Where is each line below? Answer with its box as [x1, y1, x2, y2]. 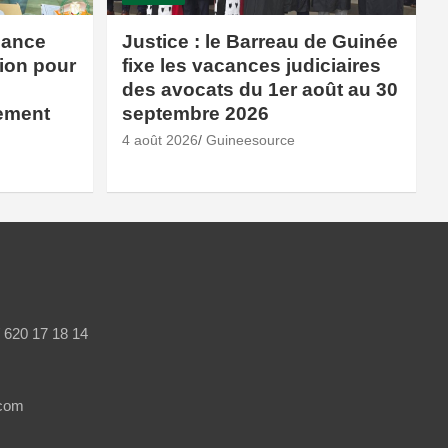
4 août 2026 [121, 131, 198, 148]
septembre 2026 [121, 102, 269, 124]
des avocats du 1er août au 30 [121, 78, 398, 100]
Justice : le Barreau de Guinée [121, 30, 398, 52]
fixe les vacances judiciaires [121, 54, 381, 76]
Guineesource [205, 131, 295, 148]
